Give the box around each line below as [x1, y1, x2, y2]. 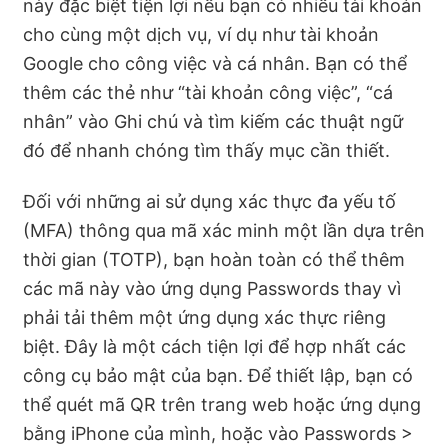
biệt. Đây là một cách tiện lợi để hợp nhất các [23, 335, 406, 357]
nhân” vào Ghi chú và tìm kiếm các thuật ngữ [23, 111, 403, 133]
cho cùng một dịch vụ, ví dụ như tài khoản [23, 24, 379, 46]
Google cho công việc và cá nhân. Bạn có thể [23, 53, 407, 75]
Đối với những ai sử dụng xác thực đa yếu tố [23, 190, 396, 212]
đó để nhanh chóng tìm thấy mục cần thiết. [23, 140, 390, 162]
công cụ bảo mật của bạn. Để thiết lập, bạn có [23, 364, 413, 386]
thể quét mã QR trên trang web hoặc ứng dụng [23, 393, 421, 415]
